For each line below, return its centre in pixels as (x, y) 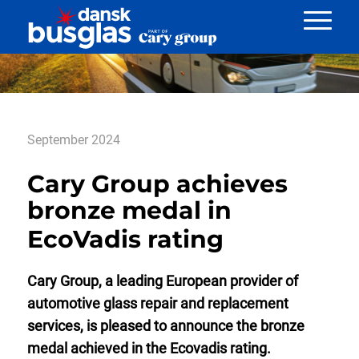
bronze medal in (129, 210)
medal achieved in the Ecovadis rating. (149, 348)
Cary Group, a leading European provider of (162, 280)
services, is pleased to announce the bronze (165, 325)
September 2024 (73, 139)
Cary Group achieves (157, 184)
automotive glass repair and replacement (157, 303)
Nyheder (74, 24)
